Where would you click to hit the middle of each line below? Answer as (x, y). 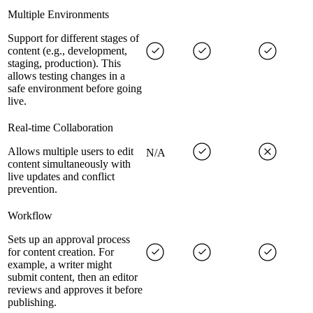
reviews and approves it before (75, 290)
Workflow (30, 216)
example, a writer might (60, 265)
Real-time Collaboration (60, 128)
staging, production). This (64, 64)
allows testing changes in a (66, 76)
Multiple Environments (58, 15)
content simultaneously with (69, 164)
